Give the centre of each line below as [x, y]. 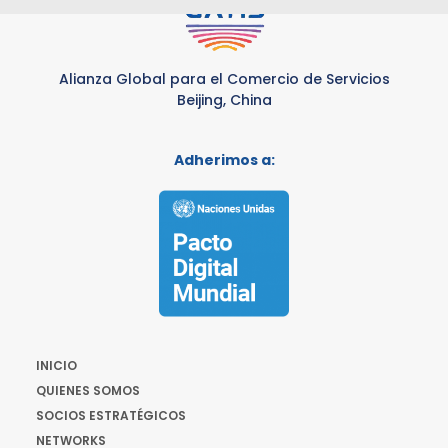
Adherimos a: [224, 160]
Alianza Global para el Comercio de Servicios [224, 79]
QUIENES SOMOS [88, 390]
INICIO [56, 365]
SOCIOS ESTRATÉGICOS [111, 415]
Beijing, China [224, 100]
